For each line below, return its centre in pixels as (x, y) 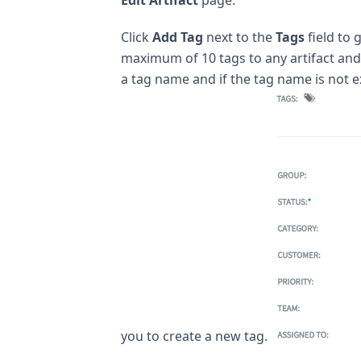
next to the (239, 37)
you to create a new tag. (196, 336)
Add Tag (178, 37)
